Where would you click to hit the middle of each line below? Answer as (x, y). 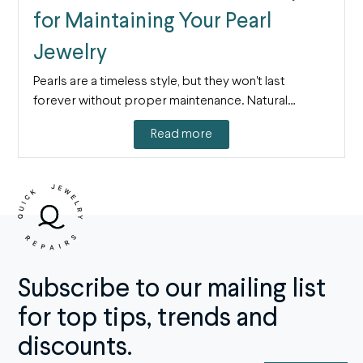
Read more (181, 134)
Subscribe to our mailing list (172, 289)
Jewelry (70, 54)
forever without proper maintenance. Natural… (164, 102)
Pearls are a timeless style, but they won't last (159, 82)
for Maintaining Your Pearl (152, 22)
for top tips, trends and (148, 318)
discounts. (75, 347)
